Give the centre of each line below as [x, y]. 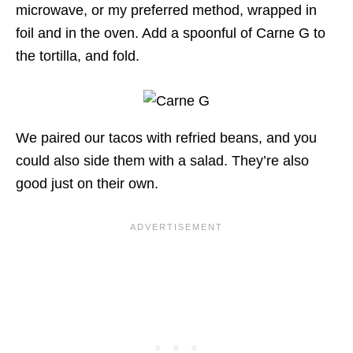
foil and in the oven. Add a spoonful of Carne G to [171, 33]
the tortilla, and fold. [78, 56]
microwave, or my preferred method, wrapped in [166, 11]
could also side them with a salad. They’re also [162, 161]
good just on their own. [87, 184]
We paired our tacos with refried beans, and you [166, 138]
